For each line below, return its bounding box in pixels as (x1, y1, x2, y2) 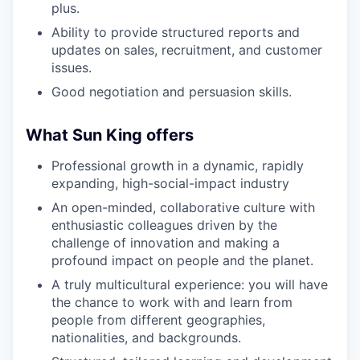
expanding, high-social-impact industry (51, 175, 289, 191)
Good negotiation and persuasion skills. (51, 84, 292, 100)
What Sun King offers (26, 125, 194, 145)
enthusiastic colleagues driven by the (51, 217, 277, 233)
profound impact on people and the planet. (51, 252, 313, 268)
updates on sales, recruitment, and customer (51, 42, 322, 58)
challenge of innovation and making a (51, 235, 280, 251)
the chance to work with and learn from (51, 294, 292, 310)
